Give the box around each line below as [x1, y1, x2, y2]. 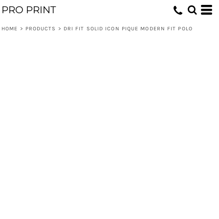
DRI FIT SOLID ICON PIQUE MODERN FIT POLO [63, 25, 193, 32]
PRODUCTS [25, 25, 56, 32]
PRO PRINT [1, 4, 56, 16]
